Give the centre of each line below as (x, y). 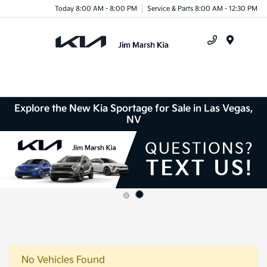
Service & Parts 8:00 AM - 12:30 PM (202, 8)
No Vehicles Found (63, 260)
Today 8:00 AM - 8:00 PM (96, 8)
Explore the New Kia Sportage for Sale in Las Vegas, (133, 108)
